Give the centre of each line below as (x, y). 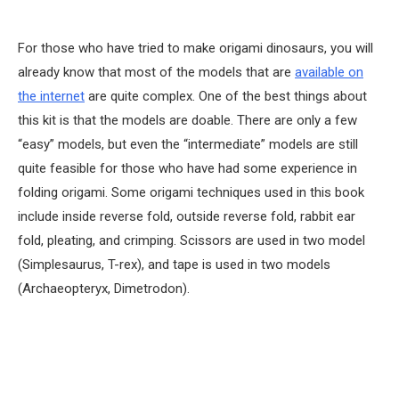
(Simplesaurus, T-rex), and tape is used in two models (174, 264)
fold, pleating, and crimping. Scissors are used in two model (191, 240)
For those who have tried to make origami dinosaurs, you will (195, 48)
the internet (51, 96)
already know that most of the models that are (156, 72)
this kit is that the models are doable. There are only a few (187, 120)
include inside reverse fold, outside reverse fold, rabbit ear (187, 216)
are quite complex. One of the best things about (226, 96)
